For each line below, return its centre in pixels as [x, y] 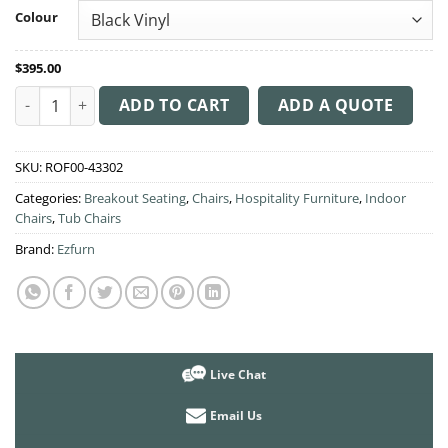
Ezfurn [76, 248]
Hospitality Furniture [297, 197]
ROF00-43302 [84, 166]
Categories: [49, 197]
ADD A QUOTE [335, 104]
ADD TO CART [174, 104]
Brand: [36, 248]
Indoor [385, 197]
